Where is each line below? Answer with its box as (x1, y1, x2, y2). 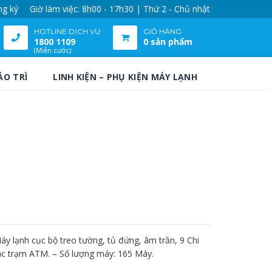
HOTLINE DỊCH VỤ (34, 27, 101, 36)
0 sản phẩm (143, 36, 192, 48)
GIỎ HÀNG (143, 27, 182, 36)
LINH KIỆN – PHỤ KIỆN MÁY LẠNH (53, 71, 197, 83)
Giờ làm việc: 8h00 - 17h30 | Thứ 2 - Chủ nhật (30, 3, 210, 15)
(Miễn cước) (34, 46, 71, 55)
